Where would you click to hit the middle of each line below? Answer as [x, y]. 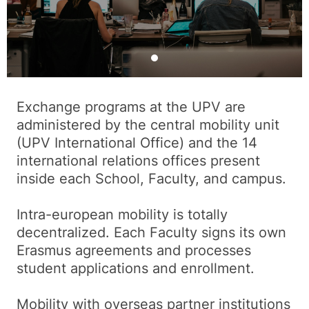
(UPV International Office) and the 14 [137, 143]
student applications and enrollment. [136, 268]
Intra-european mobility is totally [122, 215]
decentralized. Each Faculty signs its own [151, 232]
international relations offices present [138, 161]
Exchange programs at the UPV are [131, 107]
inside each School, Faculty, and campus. [151, 179]
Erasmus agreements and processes [134, 250]
